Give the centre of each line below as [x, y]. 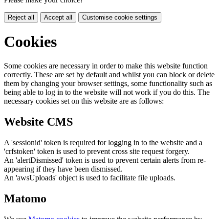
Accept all [58, 17]
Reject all [21, 17]
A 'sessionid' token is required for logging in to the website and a [103, 142]
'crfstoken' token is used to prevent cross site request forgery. [97, 151]
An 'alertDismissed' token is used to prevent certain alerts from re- [105, 160]
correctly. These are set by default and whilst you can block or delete [109, 74]
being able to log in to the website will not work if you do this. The [107, 92]
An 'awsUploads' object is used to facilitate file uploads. [90, 177]
